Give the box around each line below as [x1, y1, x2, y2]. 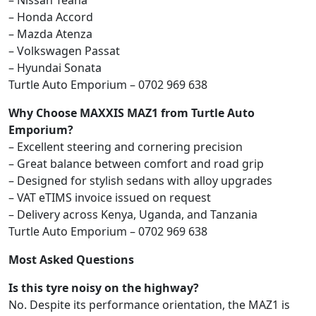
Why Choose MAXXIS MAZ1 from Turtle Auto [8, 105, 255, 121]
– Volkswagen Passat [8, 43, 120, 59]
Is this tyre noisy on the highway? [8, 280, 199, 296]
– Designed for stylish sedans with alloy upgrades [8, 173, 272, 189]
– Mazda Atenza [8, 26, 92, 42]
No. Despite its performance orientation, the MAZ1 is [8, 297, 290, 313]
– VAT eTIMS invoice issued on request [8, 190, 211, 206]
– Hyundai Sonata [8, 60, 102, 76]
